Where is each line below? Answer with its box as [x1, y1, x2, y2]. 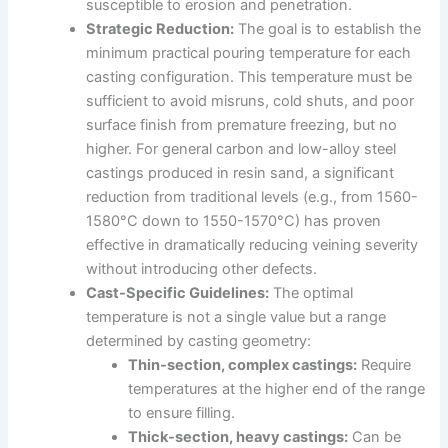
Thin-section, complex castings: [128, 356, 358, 375]
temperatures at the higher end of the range [128, 380, 426, 399]
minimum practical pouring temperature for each [86, 44, 412, 63]
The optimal [269, 284, 354, 303]
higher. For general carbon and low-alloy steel [86, 140, 397, 159]
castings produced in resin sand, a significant [86, 164, 395, 183]
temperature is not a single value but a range [86, 308, 387, 327]
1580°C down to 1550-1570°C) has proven [86, 212, 382, 231]
